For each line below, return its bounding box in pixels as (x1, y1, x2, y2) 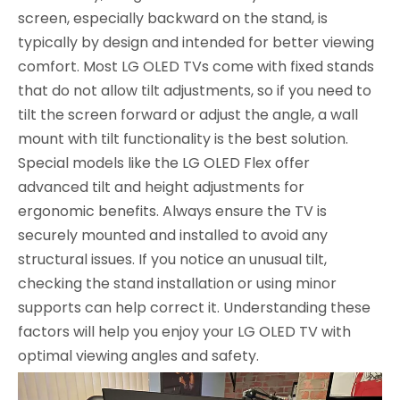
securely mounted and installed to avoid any (18, 224, 328, 246)
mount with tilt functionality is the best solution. (18, 128, 348, 149)
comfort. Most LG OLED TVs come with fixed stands (18, 55, 374, 77)
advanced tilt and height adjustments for (18, 176, 304, 197)
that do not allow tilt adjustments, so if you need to (18, 79, 371, 101)
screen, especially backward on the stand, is (18, 7, 328, 29)
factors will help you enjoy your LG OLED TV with (18, 321, 351, 342)
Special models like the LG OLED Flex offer (18, 152, 310, 173)
